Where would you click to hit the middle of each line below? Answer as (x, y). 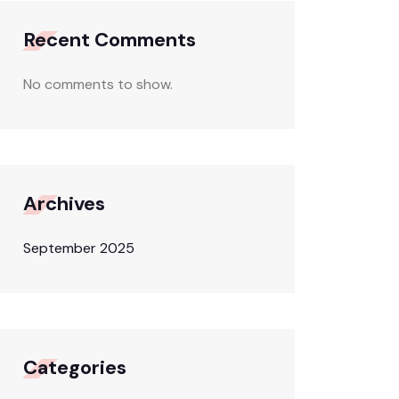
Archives (64, 204)
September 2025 (79, 248)
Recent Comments (110, 40)
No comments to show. (98, 84)
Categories (75, 367)
